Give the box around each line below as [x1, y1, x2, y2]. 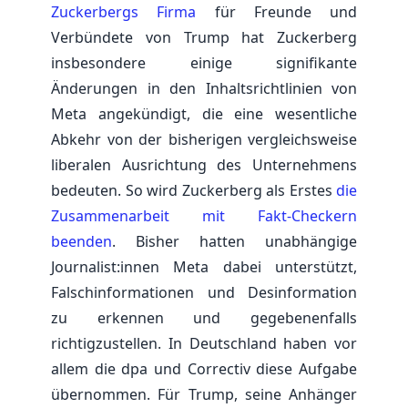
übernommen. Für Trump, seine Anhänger [51, 383, 357, 404]
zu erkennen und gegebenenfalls [51, 307, 357, 328]
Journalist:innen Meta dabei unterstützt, [51, 256, 357, 277]
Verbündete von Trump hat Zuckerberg [51, 26, 357, 47]
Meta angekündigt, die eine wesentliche [51, 103, 357, 124]
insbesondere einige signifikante [51, 52, 357, 73]
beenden [51, 230, 112, 251]
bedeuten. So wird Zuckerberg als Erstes [51, 179, 336, 200]
